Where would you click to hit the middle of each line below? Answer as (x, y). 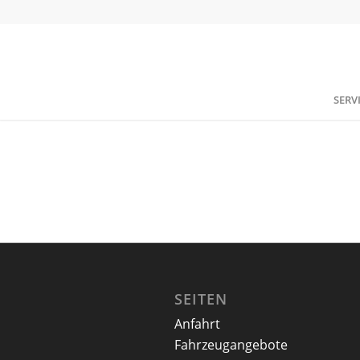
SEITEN (201, 299)
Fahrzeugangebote (231, 345)
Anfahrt (197, 324)
